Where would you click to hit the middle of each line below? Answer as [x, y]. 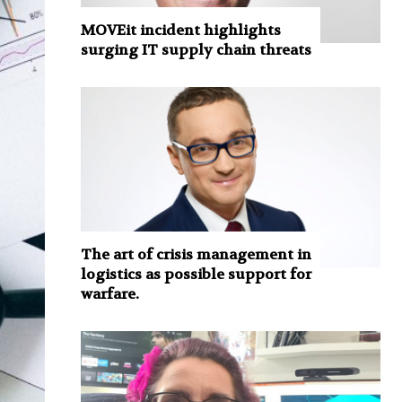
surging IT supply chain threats [196, 50]
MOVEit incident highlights [180, 31]
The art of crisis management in [196, 254]
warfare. [109, 293]
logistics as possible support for [196, 274]
